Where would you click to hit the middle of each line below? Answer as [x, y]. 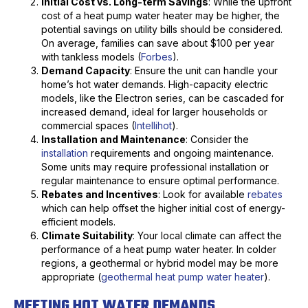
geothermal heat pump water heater [183, 277]
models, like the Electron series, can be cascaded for [163, 98]
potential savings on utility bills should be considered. [162, 30]
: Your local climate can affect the [207, 236]
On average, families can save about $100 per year [158, 43]
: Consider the [217, 140]
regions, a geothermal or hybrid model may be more [160, 263]
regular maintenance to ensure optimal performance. [160, 181]
